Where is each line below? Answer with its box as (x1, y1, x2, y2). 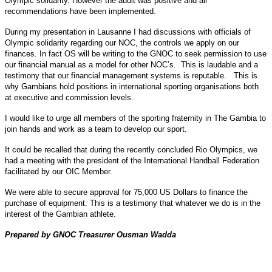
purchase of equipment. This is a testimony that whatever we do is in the (5, 198, 260, 208)
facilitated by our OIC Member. (5, 166, 115, 176)
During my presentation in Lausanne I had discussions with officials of (5, 27, 251, 36)
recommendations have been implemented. (5, 6, 158, 16)
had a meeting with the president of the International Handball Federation (5, 155, 259, 165)
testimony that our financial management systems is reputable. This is (5, 70, 257, 80)
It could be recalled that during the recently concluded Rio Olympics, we (5, 144, 257, 154)
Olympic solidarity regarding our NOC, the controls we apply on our (5, 38, 239, 47)
